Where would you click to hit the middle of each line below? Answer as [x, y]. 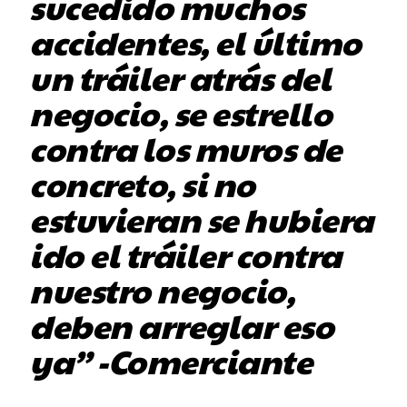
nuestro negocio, [162, 290]
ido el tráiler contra [185, 255]
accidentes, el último [195, 42]
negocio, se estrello [181, 113]
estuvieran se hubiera [201, 219]
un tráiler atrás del [180, 78]
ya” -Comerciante [171, 361]
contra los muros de [185, 149]
